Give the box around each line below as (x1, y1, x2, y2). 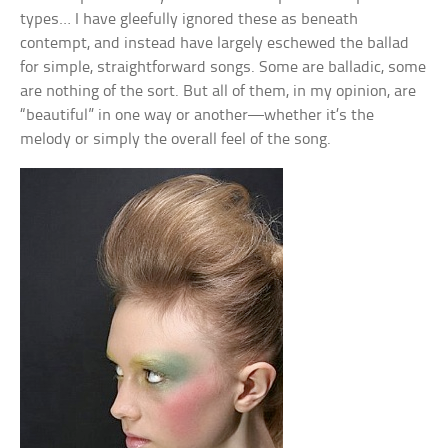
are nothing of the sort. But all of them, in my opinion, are (20, 82, 417, 100)
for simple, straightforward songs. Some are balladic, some (20, 58, 427, 76)
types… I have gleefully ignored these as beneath (20, 10, 359, 28)
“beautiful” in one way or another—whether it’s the (20, 106, 375, 124)
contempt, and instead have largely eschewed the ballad (20, 34, 410, 52)
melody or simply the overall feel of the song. (20, 130, 332, 148)
